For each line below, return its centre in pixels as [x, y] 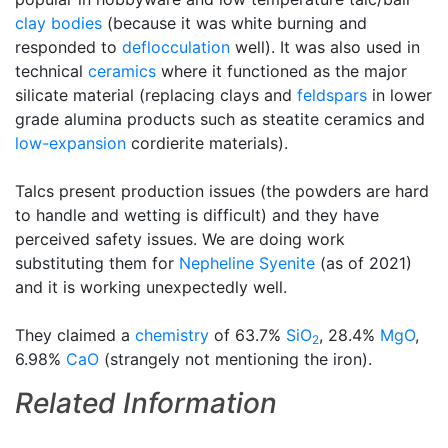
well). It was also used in [325, 47]
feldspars [332, 95]
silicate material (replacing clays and [156, 95]
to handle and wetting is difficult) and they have [197, 215]
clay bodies [58, 23]
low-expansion [70, 143]
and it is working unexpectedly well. [151, 287]
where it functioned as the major [281, 71]
